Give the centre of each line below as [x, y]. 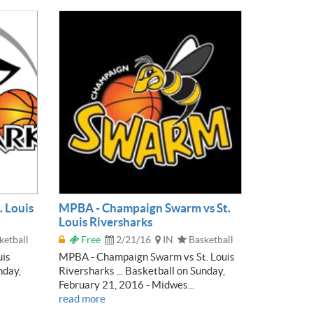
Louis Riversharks [105, 221]
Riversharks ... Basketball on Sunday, [141, 270]
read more [82, 298]
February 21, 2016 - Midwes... [126, 284]
